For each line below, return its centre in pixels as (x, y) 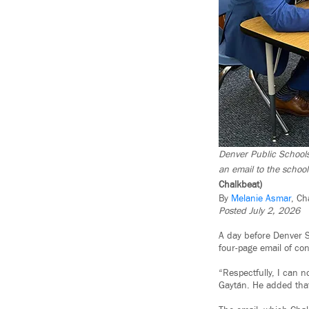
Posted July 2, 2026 (259, 211)
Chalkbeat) (240, 185)
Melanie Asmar (261, 199)
